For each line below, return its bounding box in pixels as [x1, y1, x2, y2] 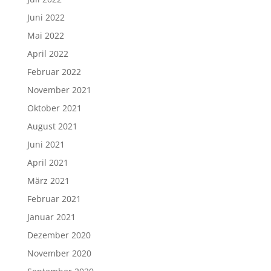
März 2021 [27, 175, 70, 187]
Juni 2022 [27, 11, 65, 24]
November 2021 [27, 84, 91, 96]
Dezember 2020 [27, 229, 91, 241]
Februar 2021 [27, 193, 81, 205]
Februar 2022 [27, 66, 81, 78]
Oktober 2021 [27, 102, 82, 114]
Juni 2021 [27, 139, 65, 151]
